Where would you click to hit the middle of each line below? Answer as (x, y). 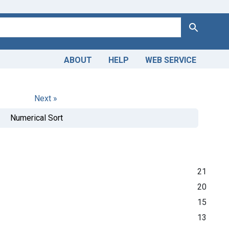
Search (199, 27)
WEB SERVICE (171, 60)
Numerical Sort (36, 118)
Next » (46, 98)
